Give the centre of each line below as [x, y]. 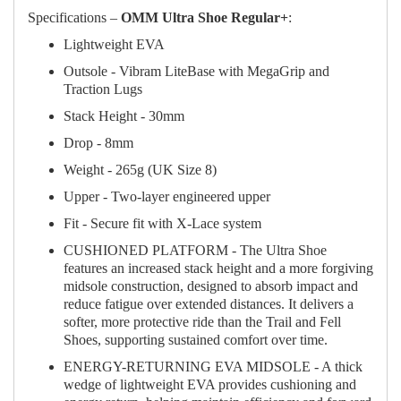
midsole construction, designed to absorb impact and [211, 286]
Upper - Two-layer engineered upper [167, 197]
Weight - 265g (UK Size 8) [140, 170]
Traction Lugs [103, 90]
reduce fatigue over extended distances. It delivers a [209, 304]
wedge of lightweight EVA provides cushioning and [210, 385]
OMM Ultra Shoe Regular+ [205, 18]
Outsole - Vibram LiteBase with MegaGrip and [196, 72]
